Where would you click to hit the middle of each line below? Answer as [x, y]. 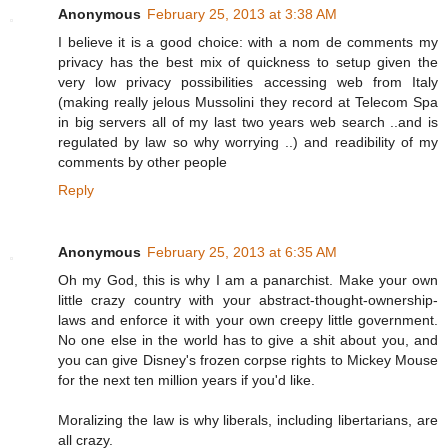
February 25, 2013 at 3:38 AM [242, 14]
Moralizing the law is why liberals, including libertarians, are [248, 420]
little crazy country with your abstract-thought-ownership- [248, 300]
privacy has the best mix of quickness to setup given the [248, 62]
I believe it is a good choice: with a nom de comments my [248, 42]
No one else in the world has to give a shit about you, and [248, 340]
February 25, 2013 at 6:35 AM [242, 252]
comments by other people [142, 162]
